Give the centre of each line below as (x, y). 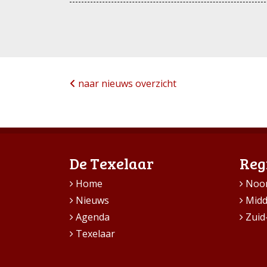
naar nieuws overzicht (126, 83)
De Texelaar (112, 163)
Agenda (93, 217)
